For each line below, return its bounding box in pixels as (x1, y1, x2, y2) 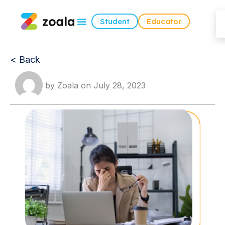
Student (99, 17, 130, 26)
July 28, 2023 (91, 80, 146, 90)
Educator (146, 17, 181, 26)
